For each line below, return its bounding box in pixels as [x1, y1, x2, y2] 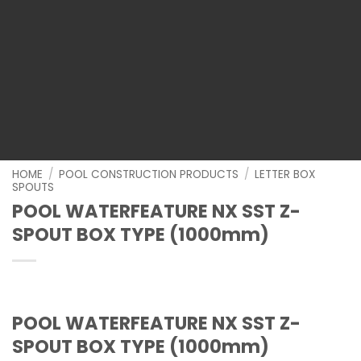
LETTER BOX [255, 167, 316, 183]
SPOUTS [12, 180, 54, 196]
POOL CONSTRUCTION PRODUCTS [59, 167, 239, 183]
